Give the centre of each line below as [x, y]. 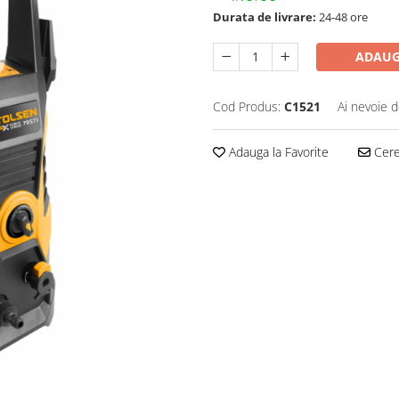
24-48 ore [342, 16]
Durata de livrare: [265, 16]
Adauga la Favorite [277, 151]
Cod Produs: [247, 106]
